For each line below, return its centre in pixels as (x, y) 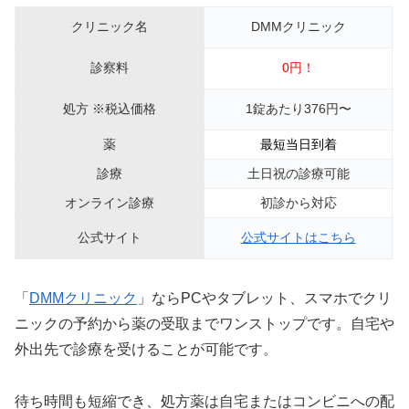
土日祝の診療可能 (298, 173)
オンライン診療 (110, 202)
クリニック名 (110, 26)
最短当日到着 (298, 144)
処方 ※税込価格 (110, 108)
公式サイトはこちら (298, 237)
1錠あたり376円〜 (298, 108)
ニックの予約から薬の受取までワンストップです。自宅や (204, 323)
